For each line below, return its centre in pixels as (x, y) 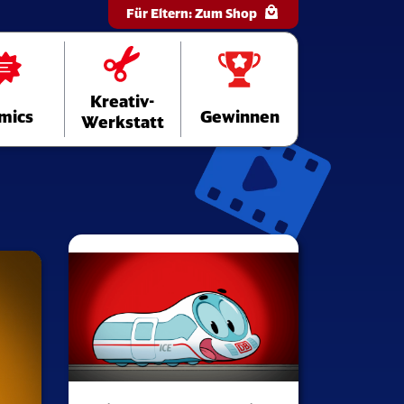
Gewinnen (239, 117)
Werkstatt (122, 122)
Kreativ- (123, 101)
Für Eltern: (161, 13)
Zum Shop (226, 13)
